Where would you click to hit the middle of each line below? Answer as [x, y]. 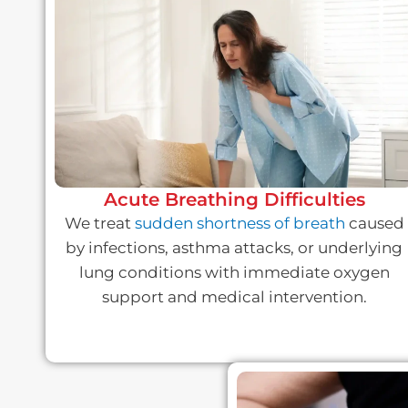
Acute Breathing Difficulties [234, 200]
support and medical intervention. [234, 297]
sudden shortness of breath [240, 224]
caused [374, 224]
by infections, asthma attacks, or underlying [235, 248]
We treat [99, 224]
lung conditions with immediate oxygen [234, 273]
